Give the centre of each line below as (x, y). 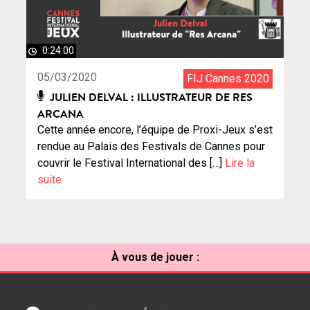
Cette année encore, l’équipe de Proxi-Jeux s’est (155, 130)
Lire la (240, 163)
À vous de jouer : (155, 257)
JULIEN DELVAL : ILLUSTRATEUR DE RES (150, 97)
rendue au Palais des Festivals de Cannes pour (151, 147)
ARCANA (61, 114)
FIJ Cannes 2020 (228, 79)
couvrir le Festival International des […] (131, 163)
